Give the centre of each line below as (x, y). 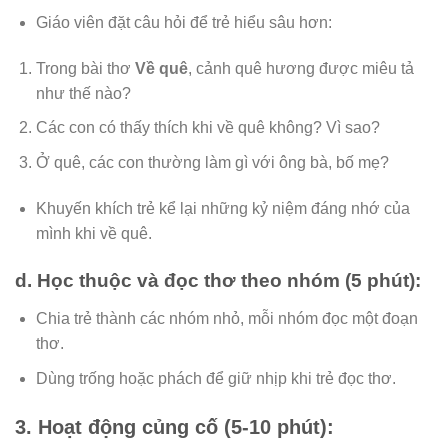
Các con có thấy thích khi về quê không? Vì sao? (207, 128)
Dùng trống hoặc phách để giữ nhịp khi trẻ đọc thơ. (215, 378)
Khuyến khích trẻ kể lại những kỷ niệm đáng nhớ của (222, 208)
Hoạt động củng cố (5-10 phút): (186, 427)
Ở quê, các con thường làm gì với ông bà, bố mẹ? (212, 162)
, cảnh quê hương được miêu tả (300, 68)
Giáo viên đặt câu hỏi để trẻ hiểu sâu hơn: (183, 22)
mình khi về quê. (93, 233)
